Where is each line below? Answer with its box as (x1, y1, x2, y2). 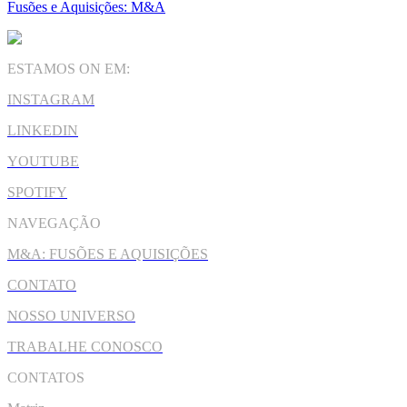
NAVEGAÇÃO (7, 214, 101, 231)
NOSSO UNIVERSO (7, 307, 135, 323)
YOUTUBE (7, 153, 79, 169)
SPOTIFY (7, 184, 67, 200)
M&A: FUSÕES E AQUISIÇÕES (7, 245, 208, 262)
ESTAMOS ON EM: (7, 60, 130, 76)
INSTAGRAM (7, 91, 94, 107)
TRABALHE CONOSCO (7, 338, 163, 354)
